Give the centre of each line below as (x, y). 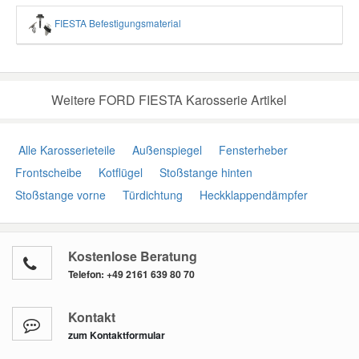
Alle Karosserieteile (64, 150)
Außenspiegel (165, 150)
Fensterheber (252, 150)
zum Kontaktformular (117, 335)
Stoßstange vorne (59, 195)
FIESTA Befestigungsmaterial (117, 23)
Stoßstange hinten (204, 173)
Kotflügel (119, 173)
